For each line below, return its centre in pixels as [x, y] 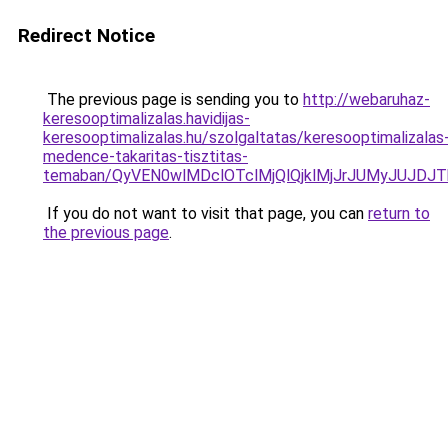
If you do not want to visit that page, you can [205, 213]
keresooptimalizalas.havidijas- [146, 118]
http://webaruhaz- [366, 99]
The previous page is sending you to [173, 99]
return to [399, 213]
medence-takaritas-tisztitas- [145, 156]
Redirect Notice [86, 35]
